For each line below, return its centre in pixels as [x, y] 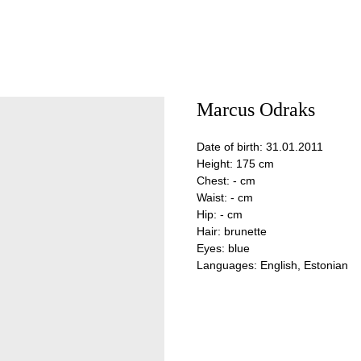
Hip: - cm [220, 214]
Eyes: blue [223, 248]
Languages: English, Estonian [272, 265]
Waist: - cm [225, 197]
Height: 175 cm [235, 164]
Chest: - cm [226, 180]
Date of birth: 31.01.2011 [260, 147]
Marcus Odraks [256, 110]
